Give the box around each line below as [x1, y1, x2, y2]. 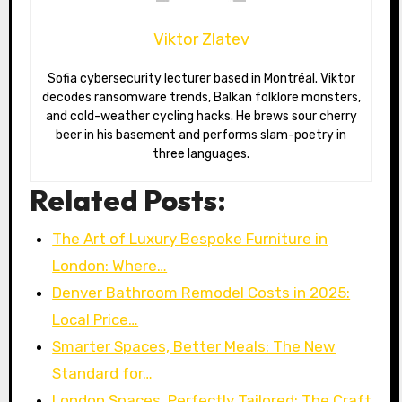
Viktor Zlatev [153, 30, 249, 50]
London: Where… [52, 256, 168, 275]
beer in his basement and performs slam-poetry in [56, 127, 346, 144]
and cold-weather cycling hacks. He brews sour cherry [45, 109, 357, 125]
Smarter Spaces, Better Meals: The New [52, 336, 336, 355]
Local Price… [52, 310, 139, 328]
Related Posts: [29, 182, 226, 219]
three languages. [153, 146, 249, 162]
